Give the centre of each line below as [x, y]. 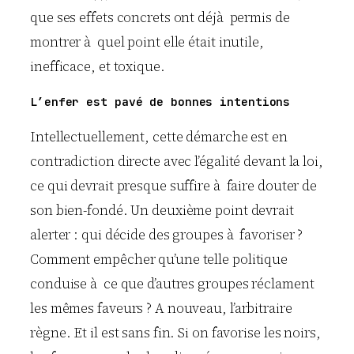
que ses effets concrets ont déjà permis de [160, 17]
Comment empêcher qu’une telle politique [159, 259]
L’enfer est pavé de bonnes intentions [160, 102]
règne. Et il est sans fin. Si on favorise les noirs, [175, 332]
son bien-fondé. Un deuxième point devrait [162, 210]
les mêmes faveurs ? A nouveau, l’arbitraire [161, 308]
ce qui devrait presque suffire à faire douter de [174, 185]
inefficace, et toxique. [98, 66]
